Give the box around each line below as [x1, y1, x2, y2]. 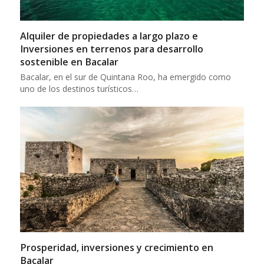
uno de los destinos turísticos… [19, 83, 138, 95]
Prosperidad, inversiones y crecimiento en [19, 241, 213, 255]
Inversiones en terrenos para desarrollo [19, 42, 203, 56]
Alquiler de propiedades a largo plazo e [19, 29, 198, 43]
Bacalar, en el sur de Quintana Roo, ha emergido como [19, 71, 231, 83]
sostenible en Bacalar [19, 55, 118, 69]
